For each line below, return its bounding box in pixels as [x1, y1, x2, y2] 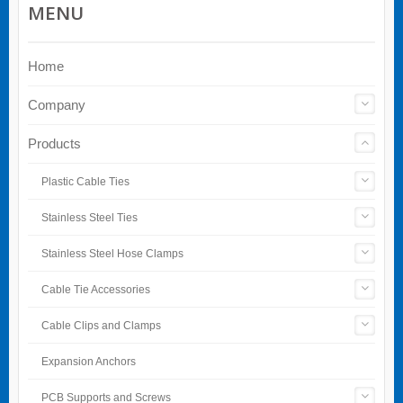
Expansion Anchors [41, 354, 136, 368]
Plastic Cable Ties [41, 175, 130, 188]
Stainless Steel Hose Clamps [41, 246, 184, 260]
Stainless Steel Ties [41, 210, 138, 224]
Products [28, 135, 81, 151]
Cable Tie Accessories [41, 282, 150, 296]
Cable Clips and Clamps [41, 318, 161, 332]
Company [28, 96, 85, 112]
